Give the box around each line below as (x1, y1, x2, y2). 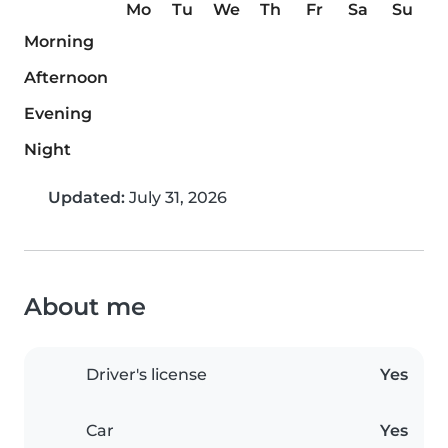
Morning (24, 32, 94, 52)
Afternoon (24, 68, 108, 88)
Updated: (48, 188, 125, 208)
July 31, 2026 (125, 188, 227, 208)
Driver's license (86, 365, 207, 385)
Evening (24, 104, 92, 124)
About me (24, 292, 146, 322)
